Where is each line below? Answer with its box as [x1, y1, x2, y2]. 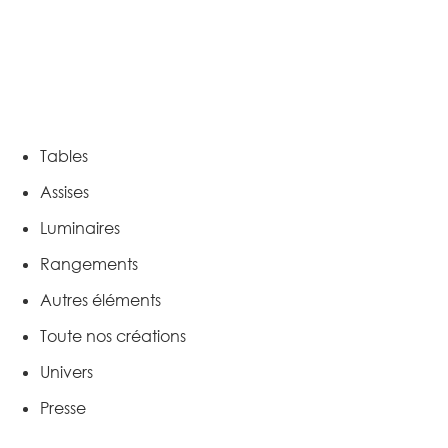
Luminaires [40, 217, 120, 238]
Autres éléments [40, 289, 161, 310]
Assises [40, 181, 89, 202]
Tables [40, 145, 88, 166]
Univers [40, 361, 93, 382]
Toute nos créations [40, 325, 186, 346]
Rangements [40, 253, 138, 274]
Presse [40, 397, 86, 418]
